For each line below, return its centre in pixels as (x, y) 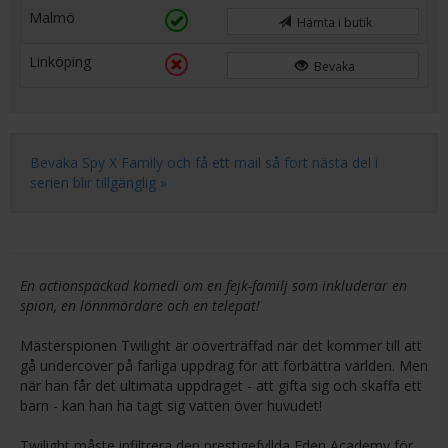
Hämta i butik (332, 22)
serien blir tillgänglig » (98, 182)
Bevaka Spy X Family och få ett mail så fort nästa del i (204, 162)
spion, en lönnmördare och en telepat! (140, 305)
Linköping (60, 61)
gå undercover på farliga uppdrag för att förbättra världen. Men (224, 365)
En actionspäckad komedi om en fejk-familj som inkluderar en (213, 285)
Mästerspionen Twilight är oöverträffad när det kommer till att (221, 345)
